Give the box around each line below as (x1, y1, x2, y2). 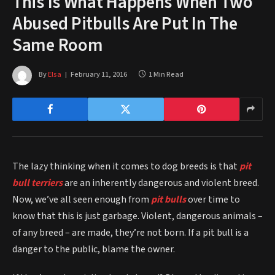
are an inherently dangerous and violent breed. (64, 176, 259, 190)
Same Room (12, 32, 103, 58)
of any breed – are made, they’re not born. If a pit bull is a (12, 225, 249, 239)
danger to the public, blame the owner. (12, 242, 175, 256)
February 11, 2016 (71, 69, 127, 80)
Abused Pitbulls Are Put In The (12, 10, 238, 37)
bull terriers (12, 176, 63, 190)
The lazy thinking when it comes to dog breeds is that (12, 159, 239, 173)
